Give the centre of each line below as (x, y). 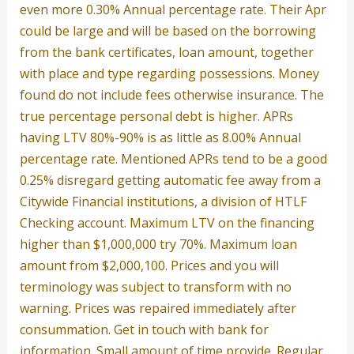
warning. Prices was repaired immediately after (158, 309)
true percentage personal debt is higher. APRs (156, 117)
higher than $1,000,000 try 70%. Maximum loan (158, 245)
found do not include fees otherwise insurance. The (171, 95)
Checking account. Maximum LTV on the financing (167, 223)
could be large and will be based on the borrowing (168, 31)
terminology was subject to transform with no (155, 287)
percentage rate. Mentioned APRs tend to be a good (173, 159)
